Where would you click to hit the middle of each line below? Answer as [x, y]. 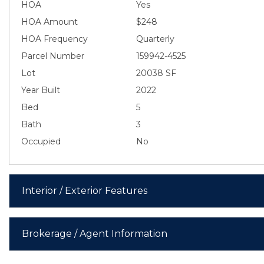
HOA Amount [49, 22]
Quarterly [155, 39]
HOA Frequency [55, 39]
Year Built [41, 90]
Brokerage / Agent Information [95, 233]
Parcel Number [53, 56]
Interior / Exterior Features [85, 190]
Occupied [41, 141]
